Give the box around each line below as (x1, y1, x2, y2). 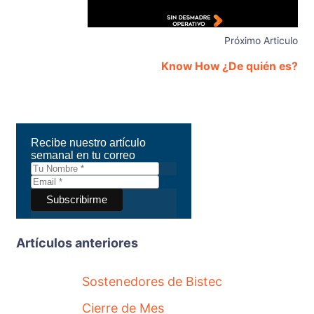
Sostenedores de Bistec (82, 273, 222, 289)
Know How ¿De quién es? (161, 59, 298, 73)
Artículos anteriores (16, 235, 138, 250)
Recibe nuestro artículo (31, 136, 146, 149)
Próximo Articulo (224, 34, 298, 46)
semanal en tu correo (31, 149, 135, 161)
